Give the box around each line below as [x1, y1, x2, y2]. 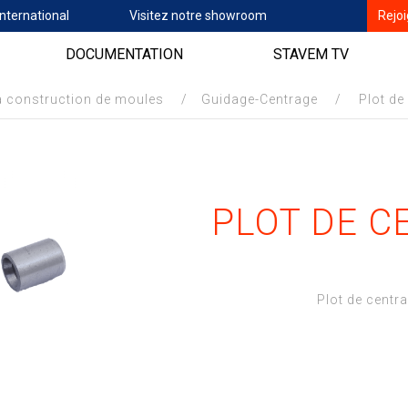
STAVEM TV [273, 46, 350, 63]
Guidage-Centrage [201, 92, 319, 107]
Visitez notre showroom [129, 8, 268, 23]
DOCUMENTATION [66, 46, 184, 63]
